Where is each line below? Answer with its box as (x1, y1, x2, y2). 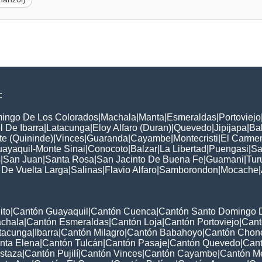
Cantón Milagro (61, 227, 125, 238)
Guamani (206, 154, 244, 165)
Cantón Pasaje (105, 238, 167, 249)
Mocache (220, 165, 258, 175)
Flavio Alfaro (105, 165, 157, 175)
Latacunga (46, 123, 90, 133)
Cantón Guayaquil (13, 206, 88, 217)
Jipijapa (214, 123, 247, 133)
